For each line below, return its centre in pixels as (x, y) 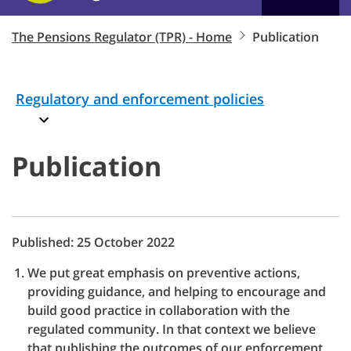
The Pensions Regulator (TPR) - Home (122, 37)
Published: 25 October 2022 (93, 242)
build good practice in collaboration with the (159, 311)
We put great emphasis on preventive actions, (164, 273)
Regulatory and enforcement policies (140, 99)
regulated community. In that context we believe (172, 329)
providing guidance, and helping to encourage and (177, 292)
